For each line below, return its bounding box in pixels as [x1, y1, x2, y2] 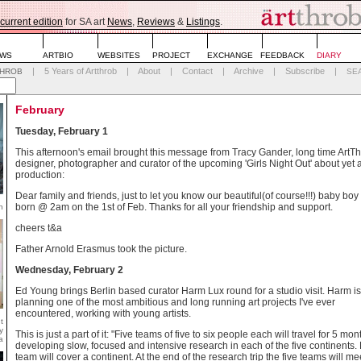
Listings [186, 16, 220, 27]
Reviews [137, 16, 175, 27]
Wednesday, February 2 [15, 264, 123, 276]
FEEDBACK [260, 51, 305, 60]
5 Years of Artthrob [44, 66, 117, 76]
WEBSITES [98, 51, 140, 60]
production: [15, 169, 64, 180]
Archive [234, 66, 263, 76]
